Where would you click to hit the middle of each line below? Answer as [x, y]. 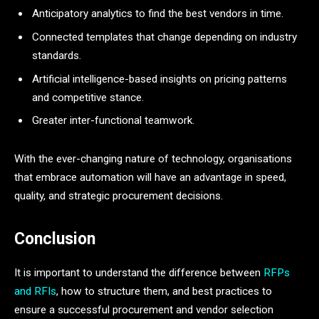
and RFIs [35, 292]
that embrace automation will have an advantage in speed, [150, 177]
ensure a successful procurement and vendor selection [144, 310]
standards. [57, 55]
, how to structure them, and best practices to [164, 292]
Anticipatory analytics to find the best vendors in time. [158, 14]
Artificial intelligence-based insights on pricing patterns [159, 79]
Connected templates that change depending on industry [164, 37]
